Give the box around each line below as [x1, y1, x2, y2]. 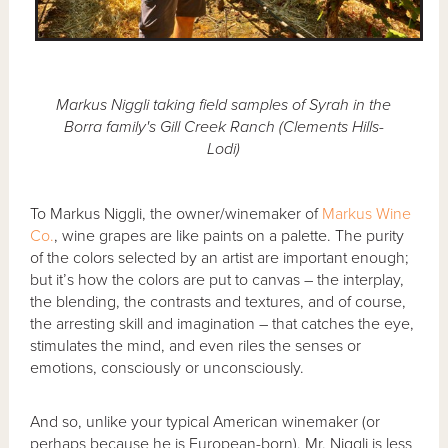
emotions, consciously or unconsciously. [30, 357, 305, 378]
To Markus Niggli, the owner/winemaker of [30, 203, 323, 224]
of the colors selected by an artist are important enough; [30, 247, 410, 268]
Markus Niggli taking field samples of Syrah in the [56, 94, 391, 115]
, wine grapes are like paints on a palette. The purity [54, 225, 405, 246]
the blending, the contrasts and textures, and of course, [30, 291, 407, 312]
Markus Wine [322, 203, 412, 224]
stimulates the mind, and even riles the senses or [30, 335, 362, 356]
